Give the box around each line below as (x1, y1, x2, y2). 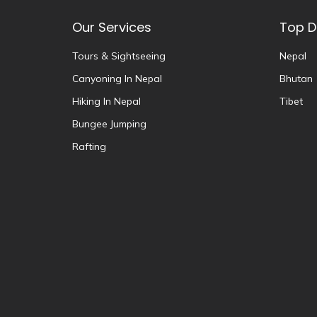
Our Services (72, 18, 151, 36)
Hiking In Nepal (72, 94, 141, 108)
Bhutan (279, 71, 313, 85)
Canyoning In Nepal (72, 71, 162, 85)
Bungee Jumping (72, 117, 146, 130)
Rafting (72, 139, 106, 153)
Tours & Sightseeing (72, 49, 166, 62)
